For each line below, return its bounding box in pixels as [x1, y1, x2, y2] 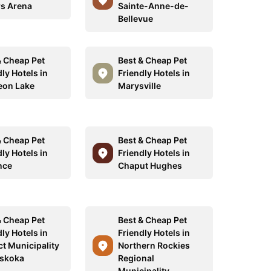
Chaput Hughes [117, 160, 182, 171]
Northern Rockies [117, 240, 190, 250]
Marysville [117, 80, 161, 91]
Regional [117, 253, 154, 263]
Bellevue [117, 13, 153, 24]
